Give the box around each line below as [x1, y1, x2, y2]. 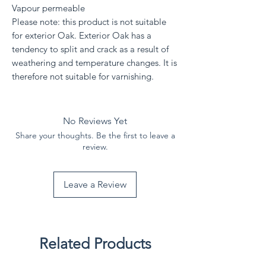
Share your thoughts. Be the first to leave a [15, 129, 175, 141]
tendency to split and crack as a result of [12, 43, 169, 55]
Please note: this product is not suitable [12, 15, 166, 27]
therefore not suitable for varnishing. [12, 70, 154, 82]
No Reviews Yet [63, 115, 127, 126]
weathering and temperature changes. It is [12, 56, 177, 68]
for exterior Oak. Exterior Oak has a [12, 29, 151, 41]
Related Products [39, 234, 151, 252]
